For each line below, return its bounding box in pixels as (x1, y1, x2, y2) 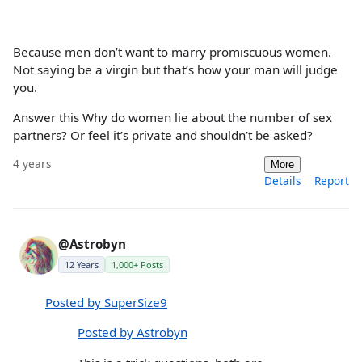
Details (264, 173, 301, 189)
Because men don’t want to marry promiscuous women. (13, 43, 331, 60)
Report (314, 173, 349, 189)
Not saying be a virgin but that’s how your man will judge (13, 61, 338, 78)
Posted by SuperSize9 (45, 294, 167, 311)
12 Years (65, 259, 99, 271)
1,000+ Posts (112, 259, 163, 271)
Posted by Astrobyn (78, 324, 187, 341)
